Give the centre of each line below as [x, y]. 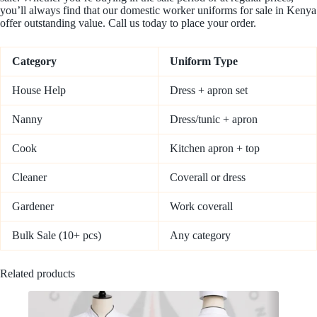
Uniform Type [204, 61]
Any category [200, 235]
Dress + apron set [209, 90]
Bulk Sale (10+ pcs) [57, 235]
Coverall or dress [208, 177]
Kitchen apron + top [215, 148]
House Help [39, 90]
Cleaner [29, 177]
